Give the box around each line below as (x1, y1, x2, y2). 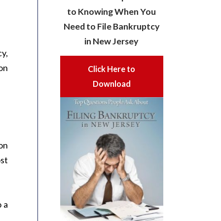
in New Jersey (84, 36, 139, 47)
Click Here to (88, 64, 136, 74)
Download (92, 79, 131, 89)
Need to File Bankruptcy (63, 21, 160, 32)
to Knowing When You (67, 6, 156, 17)
